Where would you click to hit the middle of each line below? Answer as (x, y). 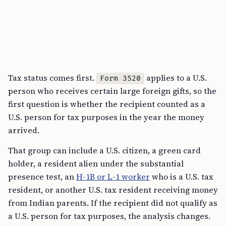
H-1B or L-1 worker (113, 177)
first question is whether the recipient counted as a (107, 104)
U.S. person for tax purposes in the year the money (106, 117)
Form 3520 (120, 79)
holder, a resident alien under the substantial (96, 164)
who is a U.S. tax (182, 177)
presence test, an (42, 177)
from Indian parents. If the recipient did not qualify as (113, 203)
